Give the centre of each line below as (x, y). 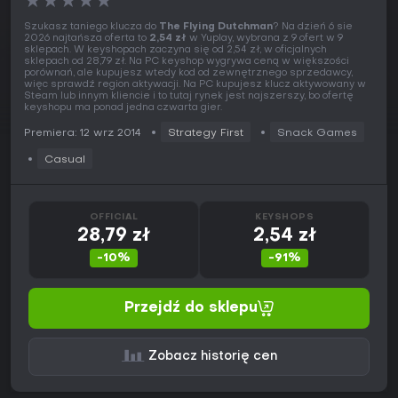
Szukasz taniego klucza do (92, 28)
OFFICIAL (114, 218)
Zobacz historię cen (212, 357)
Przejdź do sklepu (191, 309)
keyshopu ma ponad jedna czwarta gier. (123, 108)
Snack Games (317, 134)
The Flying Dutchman (216, 28)
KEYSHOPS (284, 218)
